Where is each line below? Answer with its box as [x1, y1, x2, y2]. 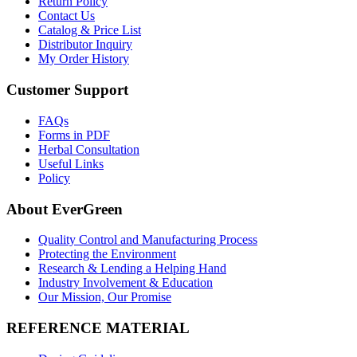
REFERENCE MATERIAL [6, 319, 190, 336]
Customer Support [6, 81, 128, 99]
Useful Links [38, 156, 104, 171]
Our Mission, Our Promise [38, 290, 171, 304]
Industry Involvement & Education [38, 276, 213, 290]
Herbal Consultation [38, 142, 139, 156]
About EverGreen [6, 200, 123, 218]
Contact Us [38, 9, 95, 23]
